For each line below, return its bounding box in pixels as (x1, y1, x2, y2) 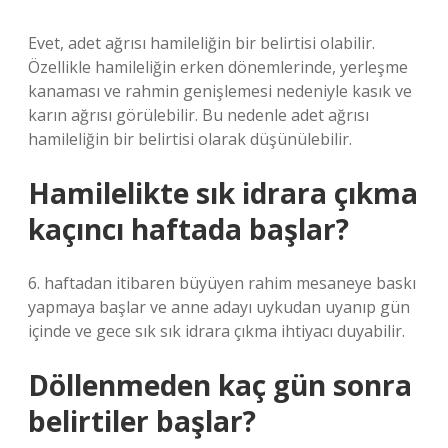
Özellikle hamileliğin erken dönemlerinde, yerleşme (28, 56, 408, 78)
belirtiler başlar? (28, 402, 256, 440)
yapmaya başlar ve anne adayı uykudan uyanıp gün (28, 296, 410, 318)
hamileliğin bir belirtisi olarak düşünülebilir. (28, 128, 352, 150)
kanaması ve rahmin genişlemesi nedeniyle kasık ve (28, 80, 412, 102)
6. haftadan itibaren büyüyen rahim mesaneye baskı (28, 272, 416, 294)
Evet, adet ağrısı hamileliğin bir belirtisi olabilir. (28, 32, 375, 54)
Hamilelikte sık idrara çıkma (28, 174, 418, 212)
